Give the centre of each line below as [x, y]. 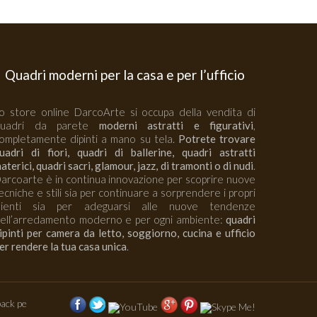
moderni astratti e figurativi [176, 125]
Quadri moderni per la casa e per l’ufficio [125, 75]
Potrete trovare [217, 139]
